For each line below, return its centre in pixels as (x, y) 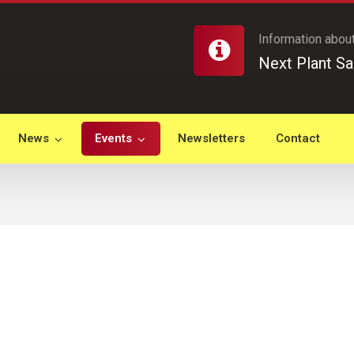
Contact (298, 138)
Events (113, 138)
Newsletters (211, 138)
